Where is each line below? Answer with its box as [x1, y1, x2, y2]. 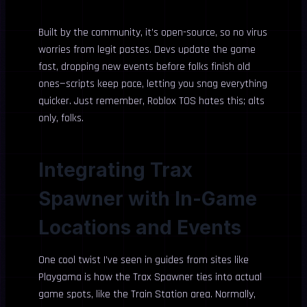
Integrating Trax [38, 158, 193, 182]
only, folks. [38, 111, 84, 125]
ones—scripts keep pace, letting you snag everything [38, 77, 267, 91]
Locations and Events [38, 216, 241, 239]
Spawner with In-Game [38, 187, 257, 210]
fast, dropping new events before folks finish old [38, 60, 250, 74]
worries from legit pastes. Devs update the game [38, 42, 256, 57]
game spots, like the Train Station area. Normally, [38, 287, 256, 302]
